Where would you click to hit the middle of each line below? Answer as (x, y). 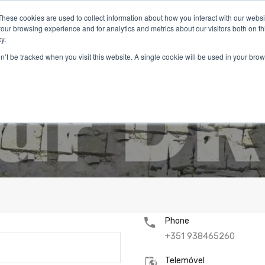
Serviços (113, 66)
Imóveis (60, 66)
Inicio (14, 66)
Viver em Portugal (186, 66)
